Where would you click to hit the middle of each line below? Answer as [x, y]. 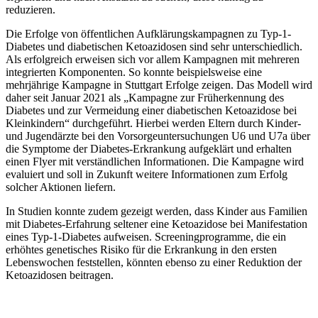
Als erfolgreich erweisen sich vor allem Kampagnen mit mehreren [153, 60]
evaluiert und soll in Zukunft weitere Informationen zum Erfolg [147, 175]
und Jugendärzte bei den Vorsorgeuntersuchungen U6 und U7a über [158, 136]
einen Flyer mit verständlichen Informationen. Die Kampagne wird [155, 162]
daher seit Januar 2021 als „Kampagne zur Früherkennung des [145, 98]
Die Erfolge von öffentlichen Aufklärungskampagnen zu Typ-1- [148, 34]
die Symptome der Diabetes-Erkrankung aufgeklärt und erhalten [149, 149]
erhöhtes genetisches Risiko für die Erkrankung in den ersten [141, 250]
